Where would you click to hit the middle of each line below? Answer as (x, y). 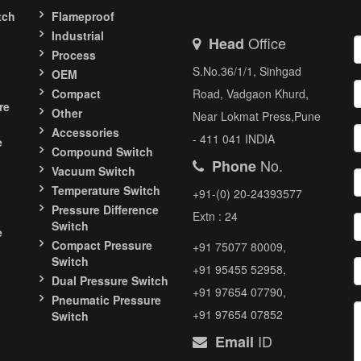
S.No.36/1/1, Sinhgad (247, 71)
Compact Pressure (102, 245)
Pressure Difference (105, 210)
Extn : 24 (215, 216)
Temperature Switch (106, 190)
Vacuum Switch (93, 171)
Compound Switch (102, 151)
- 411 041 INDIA (234, 139)
